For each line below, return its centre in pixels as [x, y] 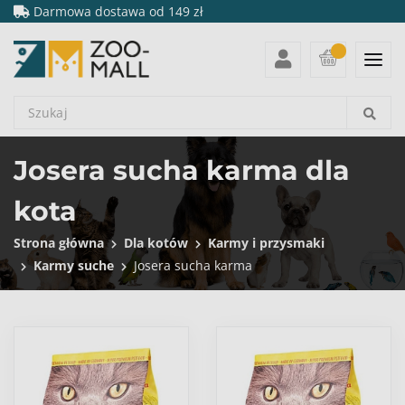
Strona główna [59, 243]
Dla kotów [156, 243]
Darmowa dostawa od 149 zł [117, 11]
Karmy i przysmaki [266, 243]
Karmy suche [74, 266]
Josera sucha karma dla [182, 171]
